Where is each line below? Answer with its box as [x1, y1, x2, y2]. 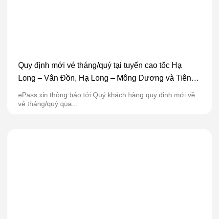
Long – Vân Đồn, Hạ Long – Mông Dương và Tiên [18, 74, 191, 83]
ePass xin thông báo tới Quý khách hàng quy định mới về [18, 90, 195, 99]
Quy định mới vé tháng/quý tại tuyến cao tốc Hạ [18, 61, 182, 70]
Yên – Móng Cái [18, 87, 74, 95]
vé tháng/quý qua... [18, 99, 78, 108]
